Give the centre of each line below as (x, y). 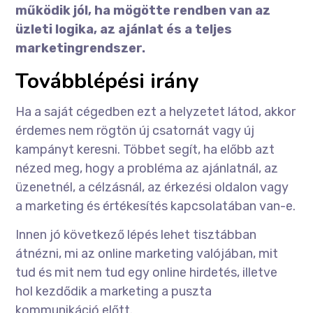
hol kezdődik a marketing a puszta (114, 292)
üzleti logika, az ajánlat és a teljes (124, 30)
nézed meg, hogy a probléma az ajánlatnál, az (147, 169)
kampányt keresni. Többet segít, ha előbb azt (145, 150)
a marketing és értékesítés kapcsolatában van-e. (156, 206)
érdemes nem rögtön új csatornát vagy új (135, 131)
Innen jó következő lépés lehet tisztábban (136, 235)
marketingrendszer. (81, 49)
